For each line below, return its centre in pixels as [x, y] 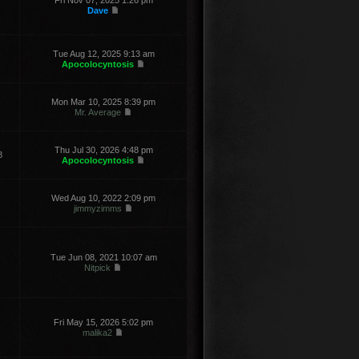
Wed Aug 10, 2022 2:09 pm [103, 198]
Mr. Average [97, 112]
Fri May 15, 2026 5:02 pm [103, 322]
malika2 [97, 333]
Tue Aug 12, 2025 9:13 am [103, 54]
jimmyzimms [97, 208]
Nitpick [97, 268]
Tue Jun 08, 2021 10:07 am [103, 257]
